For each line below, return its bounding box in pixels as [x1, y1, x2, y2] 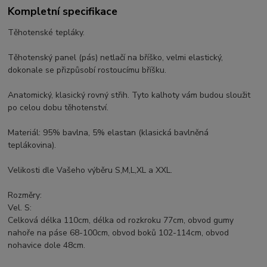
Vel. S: [8, 201, 32, 213]
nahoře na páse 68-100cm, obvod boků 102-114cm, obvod [8, 226, 229, 238]
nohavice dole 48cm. [8, 239, 86, 251]
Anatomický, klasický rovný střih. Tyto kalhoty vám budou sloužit [8, 89, 251, 101]
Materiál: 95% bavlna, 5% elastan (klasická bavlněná [8, 126, 209, 138]
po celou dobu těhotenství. [8, 101, 109, 113]
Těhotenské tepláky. [8, 26, 85, 38]
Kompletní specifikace [8, 4, 118, 18]
